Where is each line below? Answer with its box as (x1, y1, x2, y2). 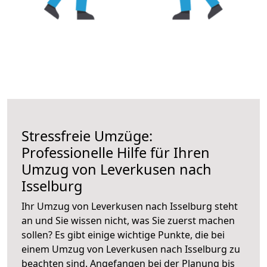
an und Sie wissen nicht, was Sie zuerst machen (21, 213, 235, 227)
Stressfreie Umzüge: (21, 126, 153, 145)
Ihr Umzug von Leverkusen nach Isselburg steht (21, 199, 238, 213)
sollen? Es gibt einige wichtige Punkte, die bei (21, 228, 225, 241)
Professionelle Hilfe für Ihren (21, 142, 210, 162)
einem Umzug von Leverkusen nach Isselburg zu (21, 242, 240, 256)
